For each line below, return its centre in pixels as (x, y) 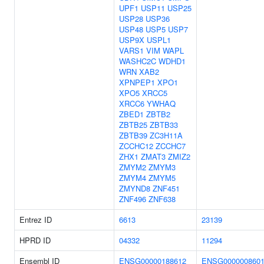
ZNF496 (133, 199)
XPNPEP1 (137, 82)
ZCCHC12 (136, 146)
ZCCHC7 (171, 146)
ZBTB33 (164, 125)
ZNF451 (166, 188)
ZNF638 (162, 199)
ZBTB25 (133, 125)
